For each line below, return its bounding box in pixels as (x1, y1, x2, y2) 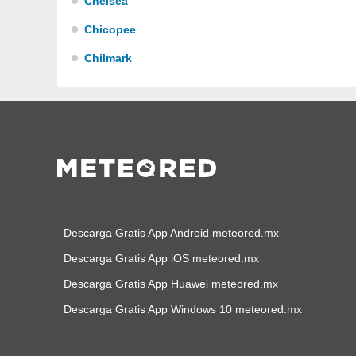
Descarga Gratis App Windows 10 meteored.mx (64, 303, 302, 315)
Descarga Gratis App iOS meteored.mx (64, 252, 259, 265)
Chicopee (84, 23, 136, 36)
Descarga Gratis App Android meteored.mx (64, 226, 279, 239)
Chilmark (84, 52, 132, 64)
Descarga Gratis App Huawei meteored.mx (64, 277, 278, 290)
